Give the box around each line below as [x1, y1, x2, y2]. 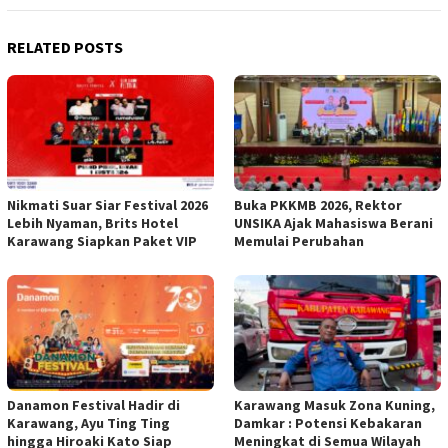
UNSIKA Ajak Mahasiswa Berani [234, 214, 433, 233]
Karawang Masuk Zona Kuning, [234, 396, 435, 415]
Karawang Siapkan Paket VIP [7, 232, 197, 251]
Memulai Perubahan [234, 232, 364, 251]
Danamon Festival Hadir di [7, 396, 180, 415]
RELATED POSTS [7, 37, 123, 58]
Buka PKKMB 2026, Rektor [234, 196, 402, 215]
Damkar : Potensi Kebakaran [234, 414, 422, 433]
